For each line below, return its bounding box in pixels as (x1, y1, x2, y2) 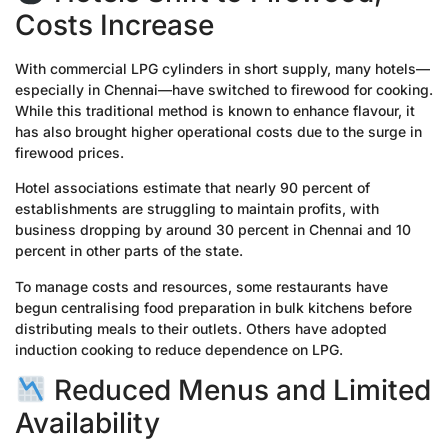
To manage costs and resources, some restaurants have (15, 277, 388, 295)
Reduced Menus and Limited (46, 372, 431, 407)
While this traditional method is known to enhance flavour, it (15, 101, 415, 119)
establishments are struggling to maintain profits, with (15, 200, 379, 218)
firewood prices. (15, 143, 124, 161)
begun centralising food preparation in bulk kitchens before (15, 298, 412, 316)
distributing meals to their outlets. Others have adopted (15, 319, 387, 337)
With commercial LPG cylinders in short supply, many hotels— (15, 59, 430, 77)
